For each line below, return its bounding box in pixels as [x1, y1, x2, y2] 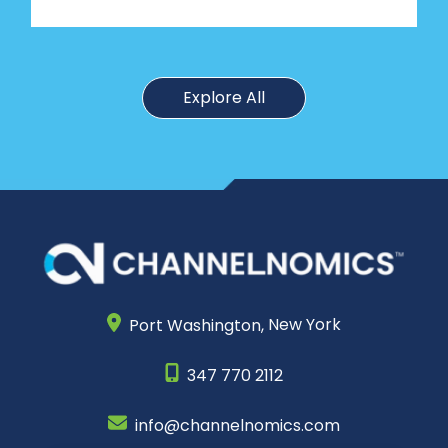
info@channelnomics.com [135, 413, 340, 437]
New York [264, 313, 342, 337]
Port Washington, [121, 313, 265, 337]
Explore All [183, 85, 265, 109]
